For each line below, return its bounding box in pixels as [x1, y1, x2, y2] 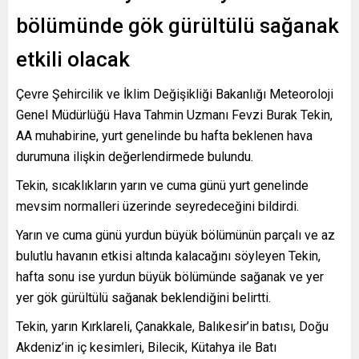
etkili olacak [16, 46, 130, 71]
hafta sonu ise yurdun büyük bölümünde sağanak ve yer [16, 268, 324, 284]
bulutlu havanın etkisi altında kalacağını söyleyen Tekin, [16, 248, 321, 264]
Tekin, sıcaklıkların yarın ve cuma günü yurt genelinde [16, 177, 309, 193]
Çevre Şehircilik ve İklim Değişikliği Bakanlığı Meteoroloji [16, 86, 333, 102]
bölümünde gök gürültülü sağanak [16, 13, 339, 38]
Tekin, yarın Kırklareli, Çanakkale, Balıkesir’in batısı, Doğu [16, 318, 329, 334]
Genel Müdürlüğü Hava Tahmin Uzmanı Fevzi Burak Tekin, [16, 107, 333, 123]
